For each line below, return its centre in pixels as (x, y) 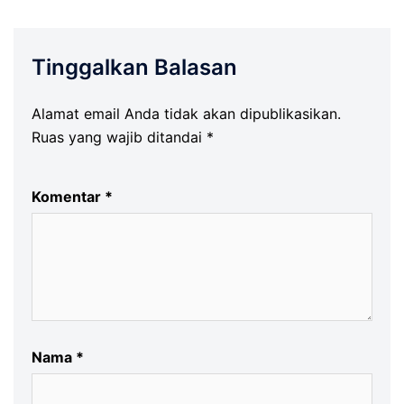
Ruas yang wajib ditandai (119, 137)
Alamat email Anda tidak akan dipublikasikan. (186, 114)
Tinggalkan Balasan (134, 67)
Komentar (68, 197)
